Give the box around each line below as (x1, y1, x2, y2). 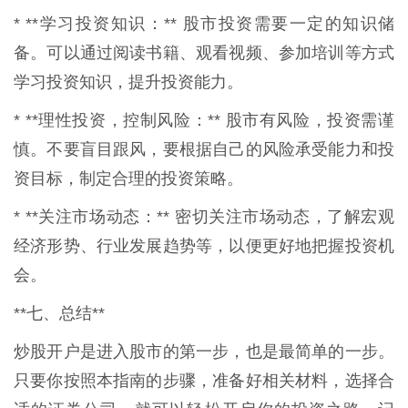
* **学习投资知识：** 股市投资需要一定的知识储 (14, 15, 394, 34)
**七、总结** (14, 304, 105, 323)
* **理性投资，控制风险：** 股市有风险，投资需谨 (14, 111, 394, 130)
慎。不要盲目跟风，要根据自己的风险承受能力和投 (14, 140, 394, 159)
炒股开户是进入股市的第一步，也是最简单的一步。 (14, 342, 394, 362)
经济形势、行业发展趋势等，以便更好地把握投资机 (14, 237, 394, 256)
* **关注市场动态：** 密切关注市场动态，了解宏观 (14, 208, 394, 227)
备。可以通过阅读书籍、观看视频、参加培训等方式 (14, 44, 394, 63)
